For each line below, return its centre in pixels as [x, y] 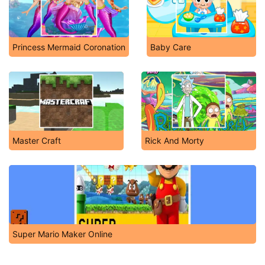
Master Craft [37, 140]
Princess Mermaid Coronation [69, 47]
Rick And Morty [174, 140]
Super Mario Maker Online [62, 234]
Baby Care [171, 47]
